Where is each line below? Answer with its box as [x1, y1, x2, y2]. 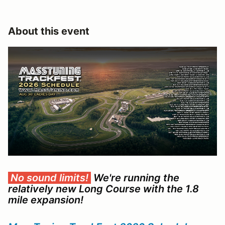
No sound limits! [8, 171, 91, 184]
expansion [31, 193, 80, 206]
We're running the [91, 171, 179, 184]
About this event [8, 25, 89, 37]
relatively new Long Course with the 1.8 [8, 182, 199, 195]
